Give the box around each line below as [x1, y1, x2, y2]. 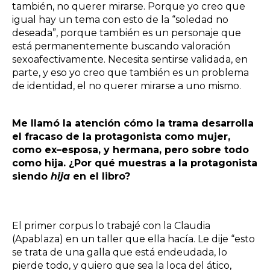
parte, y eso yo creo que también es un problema [12, 66, 249, 78]
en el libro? [73, 170, 133, 182]
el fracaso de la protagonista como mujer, [12, 130, 230, 142]
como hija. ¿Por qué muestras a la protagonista [12, 157, 257, 169]
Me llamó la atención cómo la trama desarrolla [12, 117, 254, 129]
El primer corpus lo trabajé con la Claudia [12, 219, 210, 231]
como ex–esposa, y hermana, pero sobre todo [12, 143, 249, 155]
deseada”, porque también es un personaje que [12, 27, 241, 39]
